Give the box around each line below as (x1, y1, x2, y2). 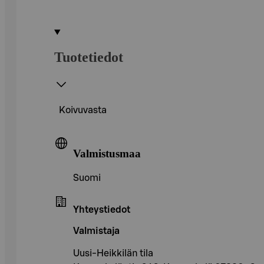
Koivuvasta (59, 105, 107, 115)
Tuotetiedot (54, 49, 123, 65)
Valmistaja (73, 226, 120, 236)
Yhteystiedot (73, 205, 130, 215)
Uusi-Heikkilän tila (73, 249, 153, 259)
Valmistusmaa (73, 147, 141, 160)
